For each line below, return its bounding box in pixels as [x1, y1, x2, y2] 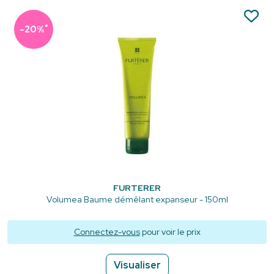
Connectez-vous [73, 226, 140, 237]
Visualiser [113, 258, 161, 272]
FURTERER [113, 182, 161, 193]
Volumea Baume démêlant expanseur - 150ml [46, 193, 228, 205]
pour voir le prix [139, 226, 201, 237]
